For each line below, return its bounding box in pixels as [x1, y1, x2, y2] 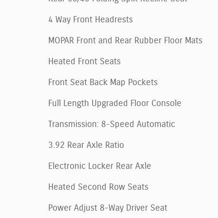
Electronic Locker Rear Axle [48, 162, 151, 171]
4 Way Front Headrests [48, 15, 133, 24]
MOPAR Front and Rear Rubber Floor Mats [48, 36, 202, 45]
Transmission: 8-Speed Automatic [48, 120, 175, 129]
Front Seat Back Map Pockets [48, 78, 158, 87]
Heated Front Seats [48, 57, 121, 66]
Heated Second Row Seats [48, 182, 148, 192]
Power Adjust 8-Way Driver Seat [48, 203, 167, 213]
